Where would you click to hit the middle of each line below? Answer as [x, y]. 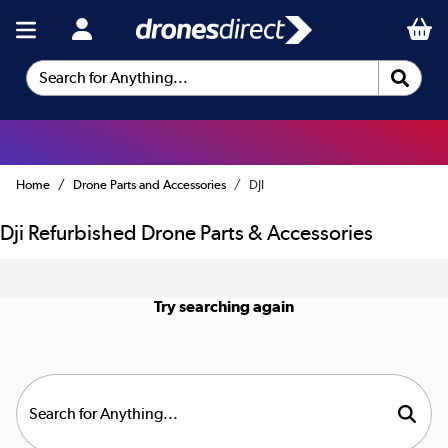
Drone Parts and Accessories [149, 184]
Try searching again [224, 306]
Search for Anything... [101, 86]
